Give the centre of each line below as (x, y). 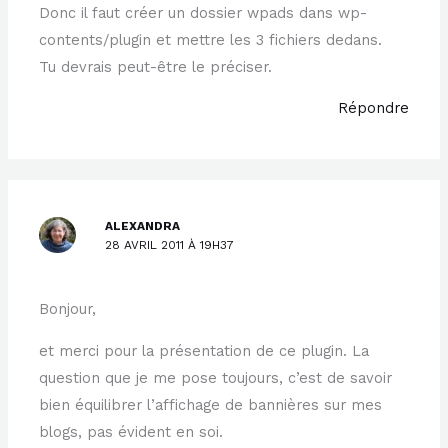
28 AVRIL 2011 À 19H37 (170, 244)
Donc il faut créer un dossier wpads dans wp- (203, 12)
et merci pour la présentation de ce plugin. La (204, 350)
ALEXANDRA (143, 225)
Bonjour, (68, 309)
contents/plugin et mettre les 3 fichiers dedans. (211, 39)
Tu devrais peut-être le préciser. (156, 66)
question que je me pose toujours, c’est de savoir (216, 377)
